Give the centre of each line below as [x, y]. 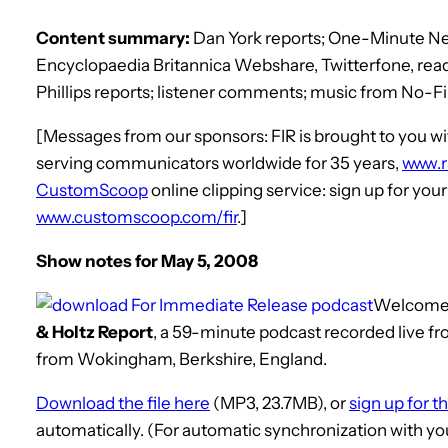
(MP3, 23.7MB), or [279, 402]
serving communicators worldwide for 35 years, [219, 162]
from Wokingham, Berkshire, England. [181, 358]
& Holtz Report [94, 331]
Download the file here [123, 402]
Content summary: [113, 37]
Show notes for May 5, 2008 [147, 260]
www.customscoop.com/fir [136, 216]
